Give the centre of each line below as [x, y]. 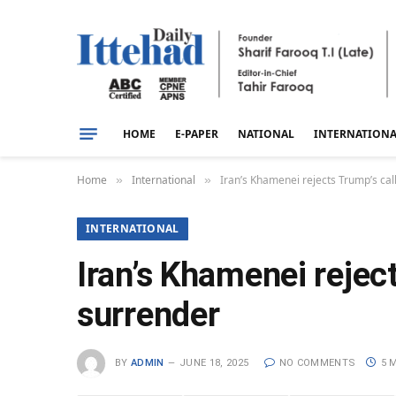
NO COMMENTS [317, 362]
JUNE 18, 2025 [214, 362]
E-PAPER [197, 133]
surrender [148, 315]
